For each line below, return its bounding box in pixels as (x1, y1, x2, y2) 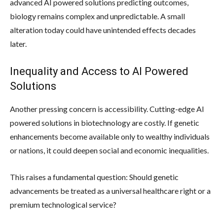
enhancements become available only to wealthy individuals (10, 131, 210, 141)
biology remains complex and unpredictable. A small (10, 11, 185, 21)
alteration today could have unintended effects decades (10, 25, 196, 35)
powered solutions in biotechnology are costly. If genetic (10, 117, 199, 127)
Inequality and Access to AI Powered (10, 65, 188, 77)
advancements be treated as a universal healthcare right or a (10, 185, 211, 195)
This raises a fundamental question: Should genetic (10, 172, 179, 182)
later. (10, 38, 27, 48)
